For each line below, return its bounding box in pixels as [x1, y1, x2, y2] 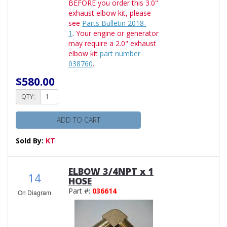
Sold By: [16, 135, 46, 145]
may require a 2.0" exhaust [68, 38, 156, 48]
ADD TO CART [56, 115, 100, 125]
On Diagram [18, 187, 51, 197]
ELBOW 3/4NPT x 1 [68, 165, 154, 177]
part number [100, 48, 140, 58]
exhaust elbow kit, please [68, 8, 151, 18]
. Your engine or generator [72, 28, 159, 38]
